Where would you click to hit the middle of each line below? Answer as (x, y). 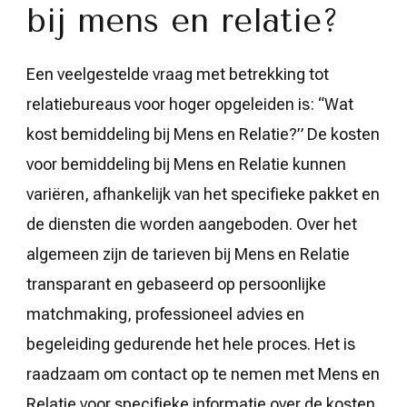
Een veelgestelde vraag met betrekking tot (178, 74)
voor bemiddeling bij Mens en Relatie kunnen (186, 164)
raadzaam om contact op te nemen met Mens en (203, 373)
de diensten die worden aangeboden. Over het (192, 223)
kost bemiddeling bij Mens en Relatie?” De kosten (203, 134)
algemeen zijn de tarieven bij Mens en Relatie (188, 253)
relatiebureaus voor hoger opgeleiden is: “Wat (190, 104)
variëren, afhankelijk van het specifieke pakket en (203, 194)
